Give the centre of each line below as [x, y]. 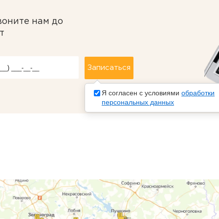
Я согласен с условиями [142, 93]
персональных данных [138, 102]
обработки [198, 93]
